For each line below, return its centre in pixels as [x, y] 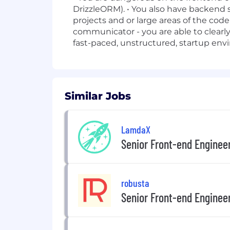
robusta [135, 183]
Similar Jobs [98, 96]
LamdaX [136, 129]
